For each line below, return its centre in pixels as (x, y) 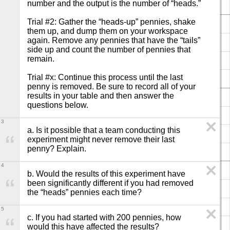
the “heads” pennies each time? (84, 192)
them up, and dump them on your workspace (108, 31)
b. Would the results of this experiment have (106, 174)
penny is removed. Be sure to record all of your (111, 87)
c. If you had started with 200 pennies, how (104, 217)
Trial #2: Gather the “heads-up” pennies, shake (111, 22)
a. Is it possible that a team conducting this (104, 130)
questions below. (58, 105)
